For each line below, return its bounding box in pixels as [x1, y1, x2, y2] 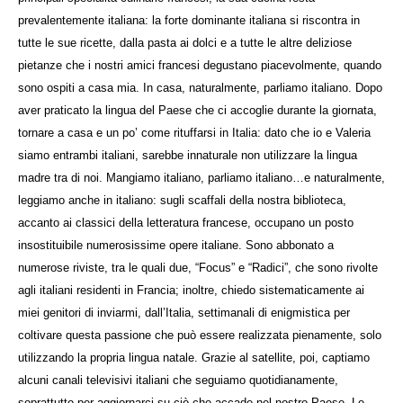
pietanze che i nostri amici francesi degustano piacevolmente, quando [18, 58, 381, 72]
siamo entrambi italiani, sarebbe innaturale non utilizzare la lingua [18, 148, 357, 162]
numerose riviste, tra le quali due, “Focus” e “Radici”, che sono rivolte [18, 260, 378, 274]
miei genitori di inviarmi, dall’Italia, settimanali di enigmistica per [18, 305, 350, 319]
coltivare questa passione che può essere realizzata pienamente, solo [18, 327, 381, 342]
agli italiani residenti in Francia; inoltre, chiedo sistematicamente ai [18, 282, 364, 297]
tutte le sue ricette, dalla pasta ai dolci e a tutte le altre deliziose [18, 35, 352, 49]
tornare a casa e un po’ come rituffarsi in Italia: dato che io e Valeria [18, 125, 371, 139]
